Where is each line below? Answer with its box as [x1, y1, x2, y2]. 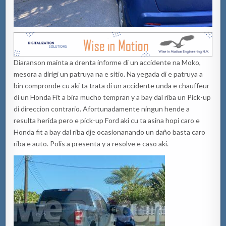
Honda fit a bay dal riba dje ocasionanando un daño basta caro [14, 128, 206, 137]
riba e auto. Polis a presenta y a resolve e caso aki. [14, 139, 169, 148]
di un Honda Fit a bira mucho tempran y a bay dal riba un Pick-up [14, 93, 211, 102]
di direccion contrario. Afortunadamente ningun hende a [14, 104, 190, 114]
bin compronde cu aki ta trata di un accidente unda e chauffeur [14, 81, 210, 90]
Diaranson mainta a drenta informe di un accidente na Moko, [14, 58, 201, 67]
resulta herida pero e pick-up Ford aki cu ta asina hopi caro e [14, 116, 200, 125]
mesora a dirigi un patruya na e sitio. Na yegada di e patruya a [14, 70, 203, 79]
